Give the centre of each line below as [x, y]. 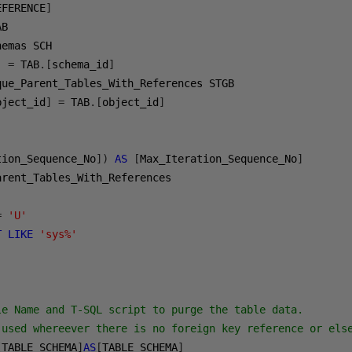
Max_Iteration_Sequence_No [219, 159]
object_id [131, 102]
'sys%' [59, 234]
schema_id [81, 64]
